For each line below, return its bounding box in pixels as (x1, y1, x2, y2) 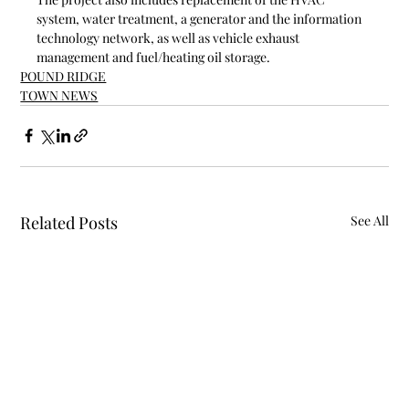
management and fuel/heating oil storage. (37, 47, 274, 66)
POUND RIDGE (20, 67, 107, 85)
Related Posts (20, 211, 119, 234)
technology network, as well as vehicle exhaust (37, 28, 303, 47)
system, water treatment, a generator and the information (37, 9, 365, 27)
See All (350, 211, 389, 229)
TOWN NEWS (20, 86, 99, 104)
